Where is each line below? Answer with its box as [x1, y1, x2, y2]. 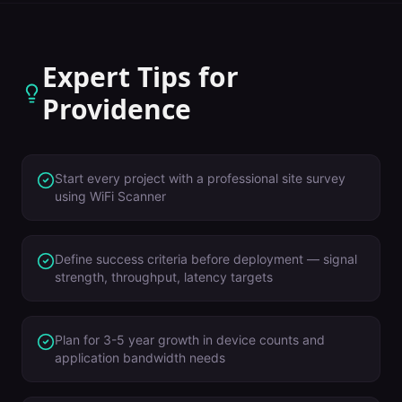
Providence [42, 91, 192, 127]
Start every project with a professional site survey [55, 170, 345, 186]
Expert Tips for [42, 58, 240, 95]
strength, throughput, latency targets [55, 269, 273, 284]
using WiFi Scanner [55, 188, 166, 204]
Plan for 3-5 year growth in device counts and [55, 332, 325, 347]
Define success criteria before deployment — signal [55, 251, 357, 267]
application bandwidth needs [55, 350, 225, 365]
